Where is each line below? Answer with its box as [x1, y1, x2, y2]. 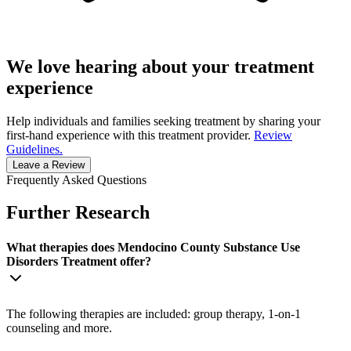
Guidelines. [6, 142, 63, 156]
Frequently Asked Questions [6, 172, 147, 186]
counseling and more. [6, 320, 112, 335]
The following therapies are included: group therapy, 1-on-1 [6, 306, 301, 320]
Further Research [6, 202, 150, 223]
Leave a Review [13, 158, 85, 171]
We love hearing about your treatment [6, 56, 314, 77]
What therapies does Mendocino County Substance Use [6, 240, 300, 254]
